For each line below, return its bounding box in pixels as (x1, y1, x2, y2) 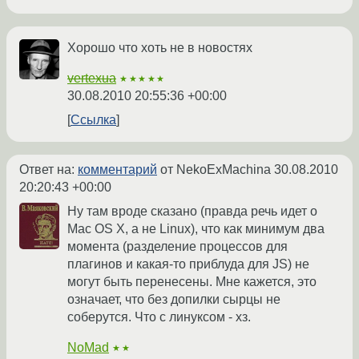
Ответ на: (19, 163, 78, 177)
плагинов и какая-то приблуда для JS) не (67, 257, 309, 272)
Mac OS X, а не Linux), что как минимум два (67, 222, 325, 236)
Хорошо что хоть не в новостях (67, 41, 252, 55)
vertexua (67, 71, 116, 86)
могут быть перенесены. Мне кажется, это (67, 275, 317, 289)
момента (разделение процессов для (67, 240, 288, 254)
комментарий (78, 163, 157, 177)
